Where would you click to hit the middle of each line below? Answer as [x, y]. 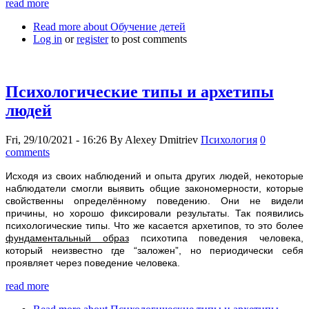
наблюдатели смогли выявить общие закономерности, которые [154, 188]
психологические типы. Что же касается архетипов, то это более [154, 225]
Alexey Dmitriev [161, 139]
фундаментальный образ [67, 238]
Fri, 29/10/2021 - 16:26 [56, 139]
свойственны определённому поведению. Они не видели [154, 200]
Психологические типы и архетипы [140, 91]
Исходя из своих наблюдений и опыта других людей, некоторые [154, 176]
